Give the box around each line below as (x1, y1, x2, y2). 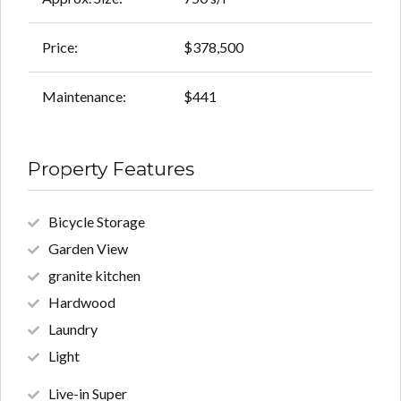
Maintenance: (42, 88, 126, 106)
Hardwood (48, 294, 115, 311)
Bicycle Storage (48, 213, 145, 231)
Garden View (48, 240, 128, 258)
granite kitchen (48, 267, 141, 285)
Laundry (48, 320, 98, 338)
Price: (42, 38, 78, 56)
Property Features (28, 158, 194, 181)
